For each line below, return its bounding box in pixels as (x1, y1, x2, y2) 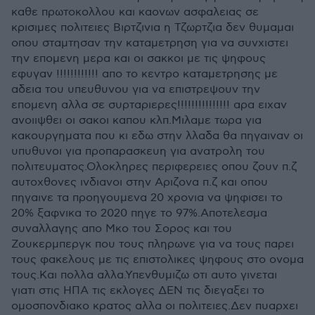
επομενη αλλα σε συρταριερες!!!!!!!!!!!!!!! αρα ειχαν (11, 98, 287, 112)
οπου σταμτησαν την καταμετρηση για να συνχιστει (11, 37, 288, 50)
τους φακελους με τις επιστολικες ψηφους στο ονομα (11, 253, 304, 266)
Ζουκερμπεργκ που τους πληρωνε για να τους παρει (11, 238, 294, 251)
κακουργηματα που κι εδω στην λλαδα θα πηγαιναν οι (11, 129, 303, 143)
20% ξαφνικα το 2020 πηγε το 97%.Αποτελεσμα (11, 207, 267, 220)
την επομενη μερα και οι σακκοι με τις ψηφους (11, 52, 266, 65)
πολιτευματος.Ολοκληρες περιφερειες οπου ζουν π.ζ (11, 160, 297, 174)
